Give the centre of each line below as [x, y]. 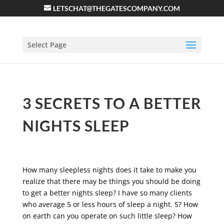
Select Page [47, 45]
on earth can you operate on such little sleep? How [107, 216]
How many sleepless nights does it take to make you [109, 170]
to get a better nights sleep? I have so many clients [107, 193]
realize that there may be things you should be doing [111, 181]
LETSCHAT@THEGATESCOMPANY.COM [116, 8]
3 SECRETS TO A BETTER [112, 103]
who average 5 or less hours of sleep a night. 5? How [110, 204]
